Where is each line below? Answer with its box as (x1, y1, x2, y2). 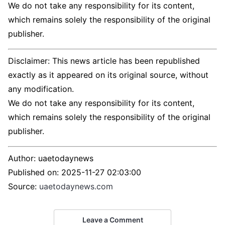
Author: (8, 153, 38, 164)
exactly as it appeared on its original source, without (8, 70, 208, 80)
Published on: (8, 167, 61, 178)
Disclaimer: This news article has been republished (8, 56, 200, 66)
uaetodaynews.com (39, 181, 113, 192)
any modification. (8, 84, 74, 94)
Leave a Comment (82, 215, 143, 224)
